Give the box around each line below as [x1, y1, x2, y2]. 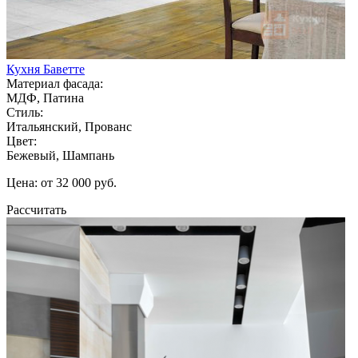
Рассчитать [6, 202, 66, 217]
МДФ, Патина [6, 90, 84, 105]
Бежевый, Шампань [6, 148, 114, 162]
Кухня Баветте [6, 62, 85, 76]
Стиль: [6, 105, 43, 119]
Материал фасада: [6, 76, 103, 90]
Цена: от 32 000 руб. [6, 175, 117, 189]
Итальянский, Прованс [6, 119, 132, 133]
